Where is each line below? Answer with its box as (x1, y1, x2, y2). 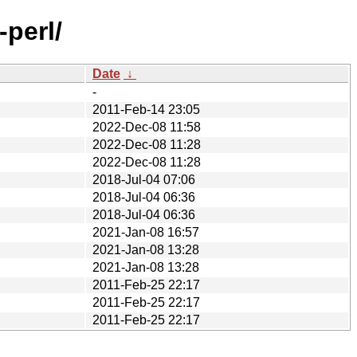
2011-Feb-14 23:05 (92, 102, 200, 116)
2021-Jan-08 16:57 (92, 225, 199, 239)
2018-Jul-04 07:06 (92, 172, 195, 186)
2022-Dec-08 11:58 (92, 120, 201, 134)
